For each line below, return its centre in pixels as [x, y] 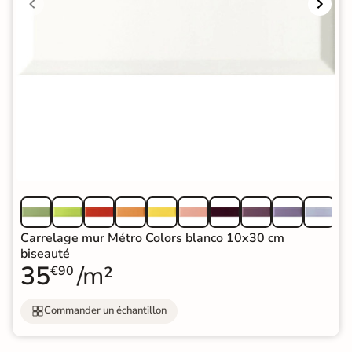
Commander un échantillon [105, 311]
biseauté [45, 253]
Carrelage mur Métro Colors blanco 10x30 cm [152, 238]
